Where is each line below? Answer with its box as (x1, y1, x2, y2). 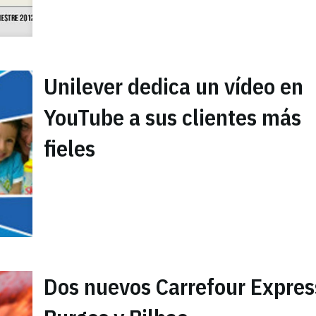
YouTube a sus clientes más (44, 102, 301, 132)
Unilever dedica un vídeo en (44, 71, 303, 101)
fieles (44, 133, 95, 163)
